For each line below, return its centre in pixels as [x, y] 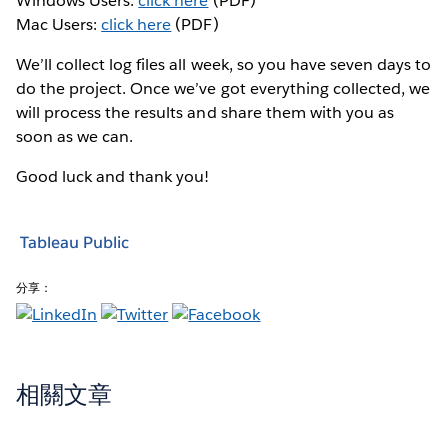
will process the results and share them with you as [205, 112]
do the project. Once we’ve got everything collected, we [223, 88]
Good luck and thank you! [113, 176]
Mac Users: [59, 24]
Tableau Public [74, 242]
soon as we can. [75, 136]
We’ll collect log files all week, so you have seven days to [224, 64]
